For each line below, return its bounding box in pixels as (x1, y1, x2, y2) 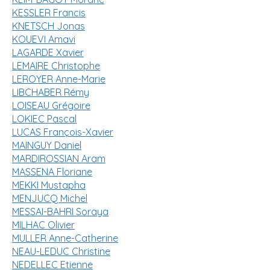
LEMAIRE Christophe (12, 60, 100, 72)
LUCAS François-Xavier (12, 126, 113, 138)
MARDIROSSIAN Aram (12, 152, 105, 165)
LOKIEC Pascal (12, 113, 77, 125)
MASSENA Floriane (12, 166, 92, 178)
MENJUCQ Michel (12, 192, 87, 204)
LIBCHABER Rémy (12, 86, 89, 98)
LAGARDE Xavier (12, 46, 84, 58)
